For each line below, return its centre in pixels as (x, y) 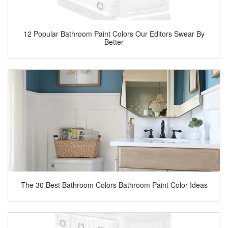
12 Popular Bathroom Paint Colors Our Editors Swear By (114, 33)
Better (114, 41)
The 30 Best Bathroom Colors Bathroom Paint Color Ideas (114, 184)
